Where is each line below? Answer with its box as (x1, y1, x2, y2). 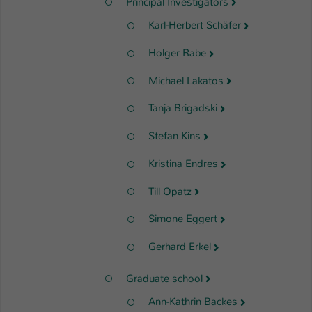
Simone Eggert (148, 212, 217, 226)
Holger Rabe (148, 45, 206, 60)
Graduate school (126, 271, 203, 286)
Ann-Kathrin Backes (148, 295, 237, 309)
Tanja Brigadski (148, 101, 217, 116)
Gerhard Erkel (148, 240, 211, 253)
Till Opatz (148, 184, 192, 198)
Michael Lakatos (148, 73, 224, 88)
